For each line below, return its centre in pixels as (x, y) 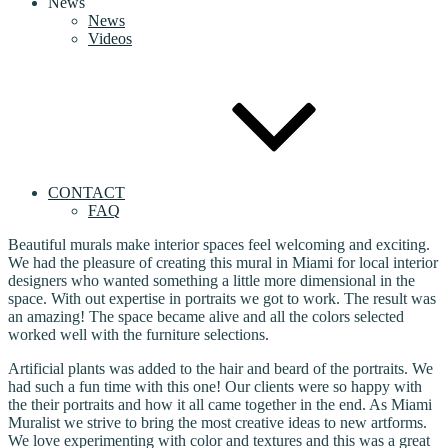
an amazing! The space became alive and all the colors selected (206, 316)
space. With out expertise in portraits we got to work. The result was (222, 298)
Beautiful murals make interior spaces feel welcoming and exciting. (219, 244)
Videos (110, 38)
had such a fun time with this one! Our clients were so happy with (215, 386)
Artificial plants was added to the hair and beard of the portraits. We (220, 368)
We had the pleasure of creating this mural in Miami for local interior (223, 262)
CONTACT (86, 192)
